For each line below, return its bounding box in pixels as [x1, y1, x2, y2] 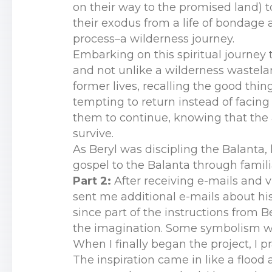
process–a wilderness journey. [73, 32, 234, 46]
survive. [73, 127, 114, 140]
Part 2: [73, 174, 111, 188]
